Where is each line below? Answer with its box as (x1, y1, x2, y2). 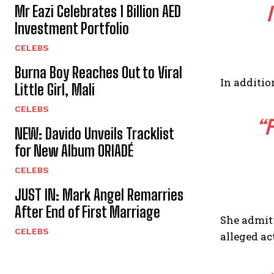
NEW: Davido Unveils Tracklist (15, 125, 174, 143)
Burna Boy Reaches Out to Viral (15, 64, 182, 81)
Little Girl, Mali (15, 81, 95, 98)
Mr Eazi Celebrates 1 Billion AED (15, 2, 181, 20)
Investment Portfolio (15, 20, 129, 37)
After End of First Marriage (15, 203, 160, 221)
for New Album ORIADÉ (15, 142, 133, 160)
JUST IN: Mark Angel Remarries (15, 186, 183, 204)
